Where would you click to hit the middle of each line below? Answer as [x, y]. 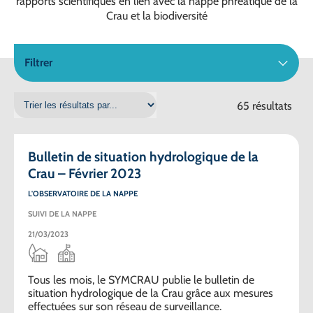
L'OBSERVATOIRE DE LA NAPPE [83, 193]
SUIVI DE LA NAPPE [62, 213]
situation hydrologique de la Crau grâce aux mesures [151, 293]
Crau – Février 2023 [85, 173]
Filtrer [38, 63]
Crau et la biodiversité [156, 15]
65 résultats [264, 105]
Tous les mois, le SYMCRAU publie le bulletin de [141, 279]
